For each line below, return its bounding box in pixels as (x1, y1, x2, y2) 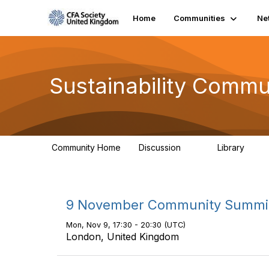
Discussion (139, 142, 183, 153)
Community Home (52, 142, 121, 153)
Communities (174, 13, 226, 23)
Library (217, 142, 247, 153)
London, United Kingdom (66, 231, 179, 243)
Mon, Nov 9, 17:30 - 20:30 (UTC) (66, 220, 186, 229)
